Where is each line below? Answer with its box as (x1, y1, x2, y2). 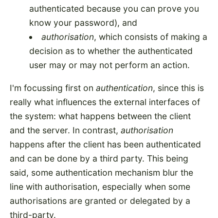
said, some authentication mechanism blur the (10, 167, 193, 178)
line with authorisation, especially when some (10, 181, 190, 192)
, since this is (153, 82, 204, 93)
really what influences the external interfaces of (10, 96, 200, 107)
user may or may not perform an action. (29, 59, 190, 70)
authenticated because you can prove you (29, 3, 199, 14)
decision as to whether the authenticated (29, 45, 193, 56)
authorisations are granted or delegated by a (10, 195, 190, 206)
